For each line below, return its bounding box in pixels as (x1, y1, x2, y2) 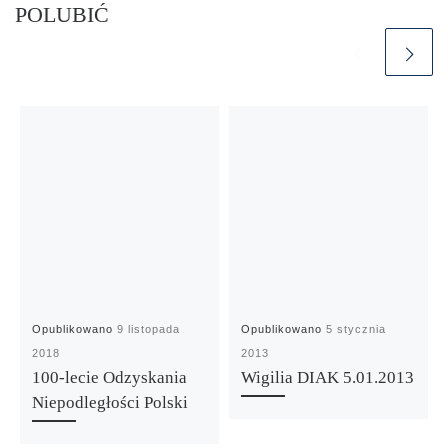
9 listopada (117, 323, 181, 336)
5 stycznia (326, 323, 387, 336)
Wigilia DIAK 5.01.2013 (241, 368, 415, 388)
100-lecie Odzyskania (32, 368, 188, 388)
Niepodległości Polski (32, 393, 189, 413)
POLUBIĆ (15, 2, 109, 27)
